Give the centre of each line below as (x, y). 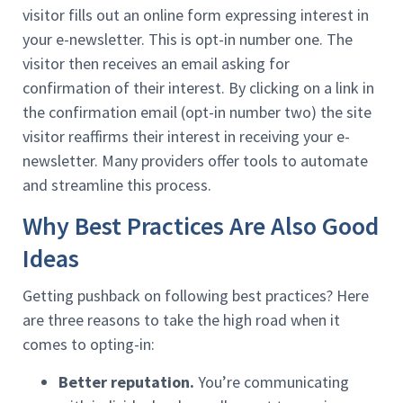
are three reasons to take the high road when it (181, 320)
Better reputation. (126, 381)
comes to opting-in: (89, 345)
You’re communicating (272, 381)
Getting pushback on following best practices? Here (196, 296)
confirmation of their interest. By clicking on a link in (198, 88)
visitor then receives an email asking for (156, 64)
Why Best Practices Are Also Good (201, 226)
